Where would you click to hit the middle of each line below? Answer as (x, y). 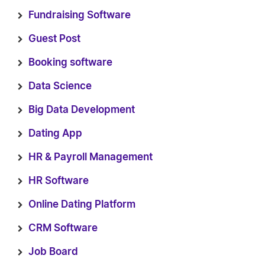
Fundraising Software (80, 15)
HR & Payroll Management (91, 157)
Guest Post (54, 39)
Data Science (60, 86)
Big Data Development (82, 110)
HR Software (59, 181)
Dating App (55, 133)
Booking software (70, 62)
